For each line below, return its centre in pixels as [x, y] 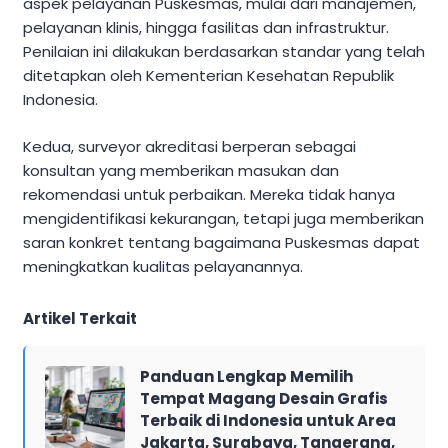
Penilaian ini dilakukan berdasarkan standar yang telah [224, 52]
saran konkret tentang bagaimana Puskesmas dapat [221, 242]
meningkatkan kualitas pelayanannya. [163, 266]
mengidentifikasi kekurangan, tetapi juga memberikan [223, 218]
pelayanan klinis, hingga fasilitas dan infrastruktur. [206, 28]
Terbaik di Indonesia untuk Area [268, 420]
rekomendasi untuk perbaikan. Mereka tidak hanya [209, 194]
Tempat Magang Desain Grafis [264, 398]
